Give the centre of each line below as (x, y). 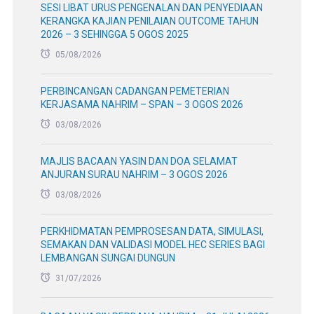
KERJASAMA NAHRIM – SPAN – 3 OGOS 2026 (142, 105)
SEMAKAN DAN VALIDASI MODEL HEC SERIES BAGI (152, 245)
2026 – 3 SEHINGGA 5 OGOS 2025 (114, 35)
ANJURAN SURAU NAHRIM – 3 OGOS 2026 (134, 175)
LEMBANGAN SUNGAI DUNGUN (108, 258)
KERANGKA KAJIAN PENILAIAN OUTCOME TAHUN (149, 21)
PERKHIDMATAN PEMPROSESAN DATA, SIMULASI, (152, 232)
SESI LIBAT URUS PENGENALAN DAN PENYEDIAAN (151, 8)
